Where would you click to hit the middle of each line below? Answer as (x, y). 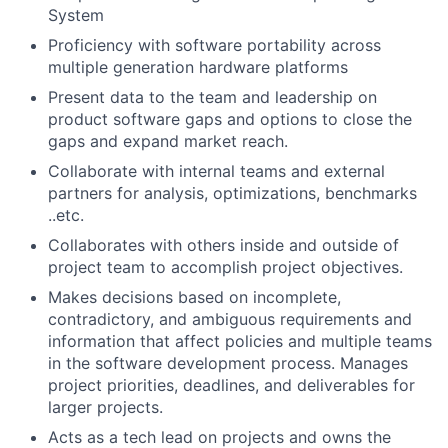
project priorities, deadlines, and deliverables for (231, 384)
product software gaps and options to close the (230, 118)
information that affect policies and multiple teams (240, 340)
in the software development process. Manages (228, 362)
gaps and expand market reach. (168, 140)
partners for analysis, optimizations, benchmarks (232, 192)
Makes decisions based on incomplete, (194, 296)
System (76, 14)
